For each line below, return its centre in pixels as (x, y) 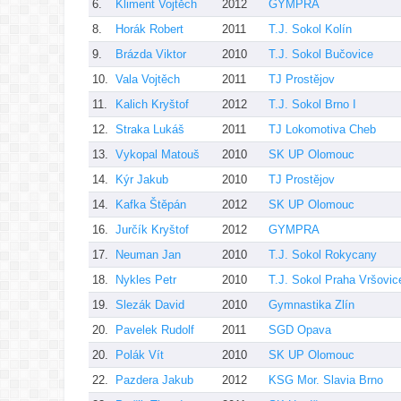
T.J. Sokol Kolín (310, 29)
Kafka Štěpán (151, 204)
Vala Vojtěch (148, 79)
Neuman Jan (148, 254)
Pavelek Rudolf (155, 329)
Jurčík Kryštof (152, 229)
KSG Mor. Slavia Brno (326, 380)
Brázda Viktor (151, 54)
